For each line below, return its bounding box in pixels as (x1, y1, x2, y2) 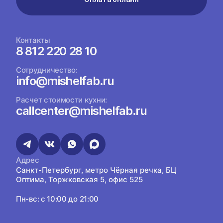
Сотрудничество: (16, 65, 78, 75)
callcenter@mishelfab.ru (16, 104, 147, 118)
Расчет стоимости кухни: (16, 95, 108, 105)
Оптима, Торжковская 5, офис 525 (16, 175, 143, 184)
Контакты (16, 35, 50, 45)
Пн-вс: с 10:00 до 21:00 (16, 194, 99, 204)
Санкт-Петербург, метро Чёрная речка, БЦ (16, 165, 176, 175)
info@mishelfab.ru (16, 74, 114, 88)
